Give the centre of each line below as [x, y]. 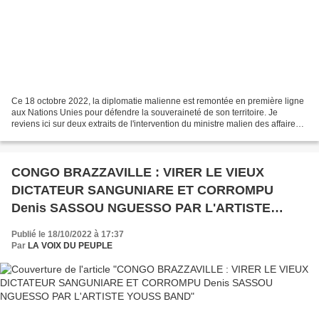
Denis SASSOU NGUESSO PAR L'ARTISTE [141, 208]
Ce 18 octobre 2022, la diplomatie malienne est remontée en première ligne [158, 101]
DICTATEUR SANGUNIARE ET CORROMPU [142, 190]
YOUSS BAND [54, 225]
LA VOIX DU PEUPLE [70, 245]
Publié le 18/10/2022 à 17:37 [68, 234]
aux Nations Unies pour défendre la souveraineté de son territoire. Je [145, 112]
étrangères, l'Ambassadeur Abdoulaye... [89, 135]
